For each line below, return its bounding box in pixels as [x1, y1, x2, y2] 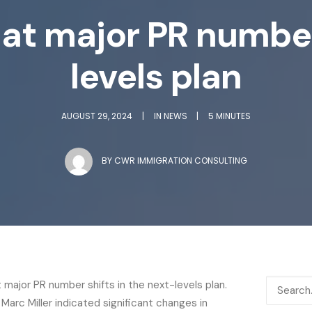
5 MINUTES [208, 110, 251, 122]
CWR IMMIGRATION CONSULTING [114, 155, 248, 167]
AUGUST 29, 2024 [61, 110, 132, 122]
